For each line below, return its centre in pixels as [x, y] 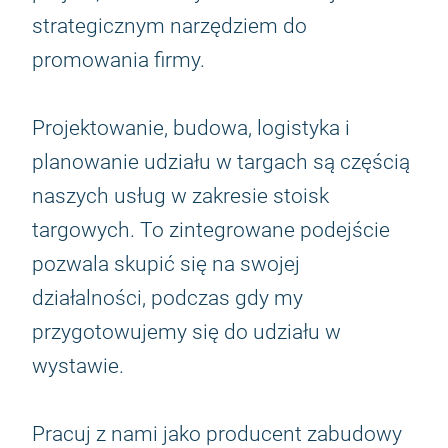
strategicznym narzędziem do [169, 26]
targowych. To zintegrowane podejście [211, 230]
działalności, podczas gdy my [167, 298]
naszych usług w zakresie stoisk [180, 196]
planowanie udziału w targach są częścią [221, 162]
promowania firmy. [118, 60]
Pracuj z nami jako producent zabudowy [217, 434]
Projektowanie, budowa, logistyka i [191, 128]
